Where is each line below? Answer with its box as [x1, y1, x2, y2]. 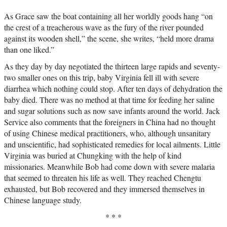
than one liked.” [4, 44, 54, 55]
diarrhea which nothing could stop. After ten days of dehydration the [4, 83, 222, 94]
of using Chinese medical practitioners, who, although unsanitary [4, 127, 211, 138]
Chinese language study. [4, 194, 82, 205]
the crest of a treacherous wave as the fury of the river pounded [4, 21, 204, 32]
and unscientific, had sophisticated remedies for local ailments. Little [4, 138, 220, 149]
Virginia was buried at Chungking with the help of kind [4, 149, 181, 161]
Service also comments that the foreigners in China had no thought [4, 116, 215, 127]
